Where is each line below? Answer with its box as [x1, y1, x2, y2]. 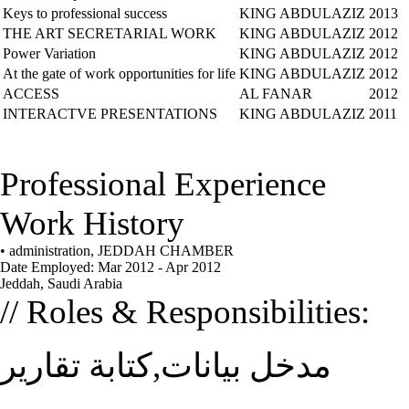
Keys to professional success [3, 5, 167, 21]
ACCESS [3, 86, 59, 101]
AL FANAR [239, 86, 312, 101]
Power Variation [3, 46, 96, 61]
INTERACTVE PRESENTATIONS [3, 106, 217, 121]
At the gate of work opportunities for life [3, 66, 236, 81]
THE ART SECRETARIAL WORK [3, 26, 216, 41]
